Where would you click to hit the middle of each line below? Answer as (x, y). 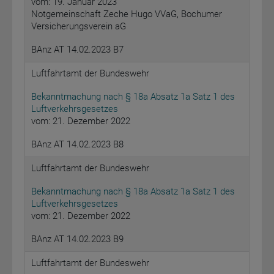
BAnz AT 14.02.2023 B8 (77, 145)
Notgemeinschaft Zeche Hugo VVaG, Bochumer (127, 14)
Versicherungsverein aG (79, 27)
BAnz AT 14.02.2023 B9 (77, 239)
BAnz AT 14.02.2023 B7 (77, 50)
